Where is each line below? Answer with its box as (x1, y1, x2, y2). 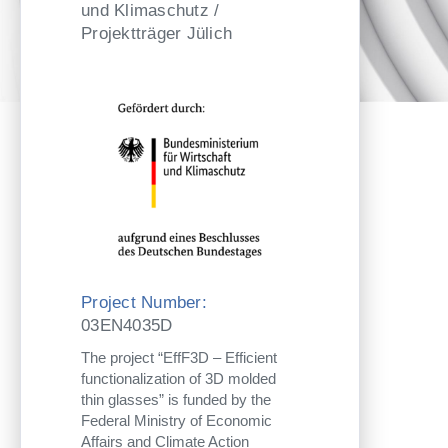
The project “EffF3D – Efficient (81, 348, 277, 366)
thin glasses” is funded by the (81, 390, 271, 408)
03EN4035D (81, 315, 173, 335)
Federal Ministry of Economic (81, 411, 272, 429)
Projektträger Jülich (81, 24, 232, 43)
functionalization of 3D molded (81, 369, 276, 387)
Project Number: (81, 292, 207, 312)
